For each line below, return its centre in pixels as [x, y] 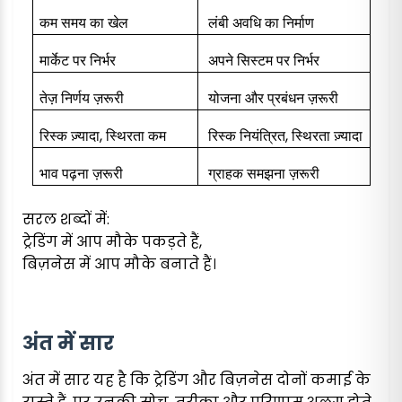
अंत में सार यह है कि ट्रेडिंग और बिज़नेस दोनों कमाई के [197, 380]
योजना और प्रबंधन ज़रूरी [273, 98]
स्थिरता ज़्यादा [327, 136]
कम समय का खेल [83, 23]
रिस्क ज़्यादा [69, 136]
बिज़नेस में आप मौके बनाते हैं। [119, 265]
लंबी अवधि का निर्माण [261, 23]
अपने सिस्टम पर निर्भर [263, 61]
